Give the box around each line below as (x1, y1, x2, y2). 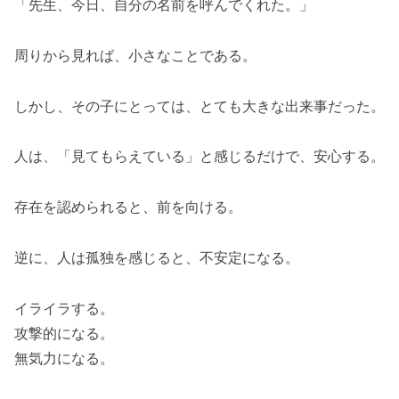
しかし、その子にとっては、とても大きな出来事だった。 (14, 96, 385, 115)
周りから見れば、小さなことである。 (14, 45, 256, 64)
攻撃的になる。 (14, 323, 114, 342)
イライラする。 (14, 298, 114, 317)
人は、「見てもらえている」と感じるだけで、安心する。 (14, 147, 385, 166)
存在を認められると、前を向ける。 (14, 198, 242, 216)
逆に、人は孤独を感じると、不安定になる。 (14, 248, 299, 266)
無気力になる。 (14, 348, 114, 367)
